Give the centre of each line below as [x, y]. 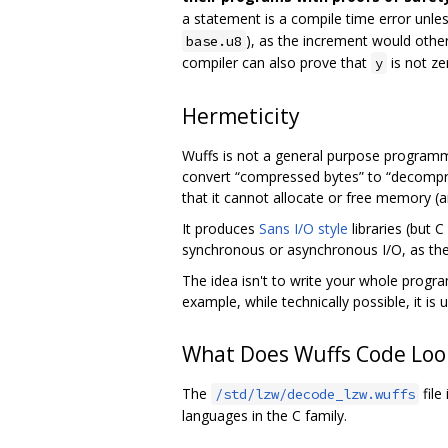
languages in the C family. [264, 416]
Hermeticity [241, 116]
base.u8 [214, 41]
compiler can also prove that [276, 63]
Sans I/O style [303, 229]
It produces [220, 229]
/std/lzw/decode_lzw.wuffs [315, 394]
